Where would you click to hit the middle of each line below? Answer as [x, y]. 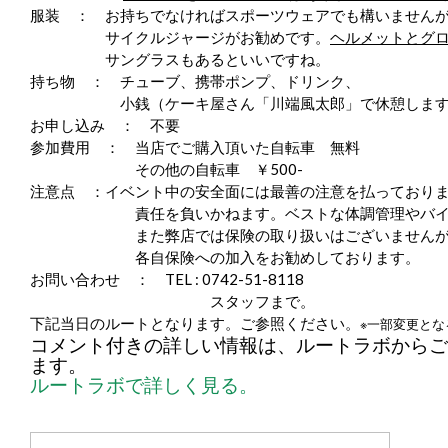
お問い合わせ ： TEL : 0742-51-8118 [167, 279]
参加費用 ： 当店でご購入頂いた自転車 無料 [195, 147]
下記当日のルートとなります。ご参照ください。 [195, 323]
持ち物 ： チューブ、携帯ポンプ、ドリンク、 [195, 81]
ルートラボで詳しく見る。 [144, 384]
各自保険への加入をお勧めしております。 [225, 258]
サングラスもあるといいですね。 [217, 59]
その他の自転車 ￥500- [166, 169]
